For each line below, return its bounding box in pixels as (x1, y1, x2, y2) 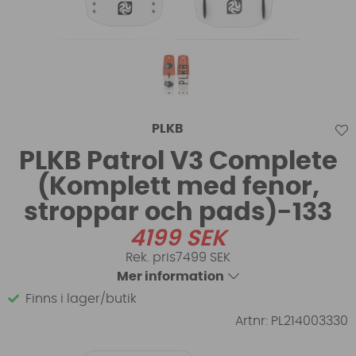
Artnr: (235, 314, 271, 327)
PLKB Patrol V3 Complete (18, 148, 338, 174)
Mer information (117, 269, 224, 283)
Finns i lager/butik (25, 292, 137, 305)
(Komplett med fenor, (37, 173, 319, 199)
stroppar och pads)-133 (24, 199, 332, 225)
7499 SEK (176, 250, 230, 264)
